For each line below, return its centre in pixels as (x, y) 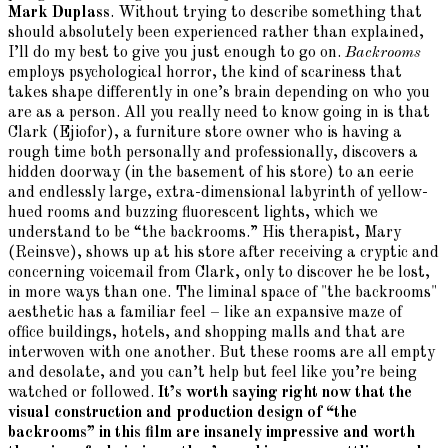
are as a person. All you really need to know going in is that (219, 113)
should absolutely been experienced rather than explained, (216, 33)
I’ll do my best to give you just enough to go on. (176, 53)
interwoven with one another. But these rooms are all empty (221, 353)
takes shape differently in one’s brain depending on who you (219, 93)
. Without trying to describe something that (266, 13)
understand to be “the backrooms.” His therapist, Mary (204, 233)
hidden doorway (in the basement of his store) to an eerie (211, 173)
